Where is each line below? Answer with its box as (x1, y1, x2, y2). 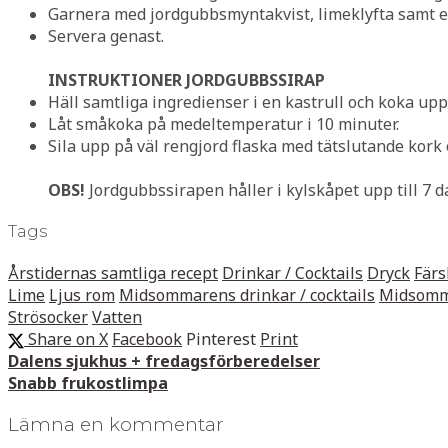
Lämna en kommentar (8, 413, 223, 437)
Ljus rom (49, 284, 115, 307)
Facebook (112, 328, 182, 351)
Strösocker (8, 306, 88, 329)
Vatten (92, 306, 142, 329)
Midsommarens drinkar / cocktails (119, 284, 375, 307)
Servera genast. (48, 24, 168, 47)
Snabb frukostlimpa (8, 372, 168, 395)
